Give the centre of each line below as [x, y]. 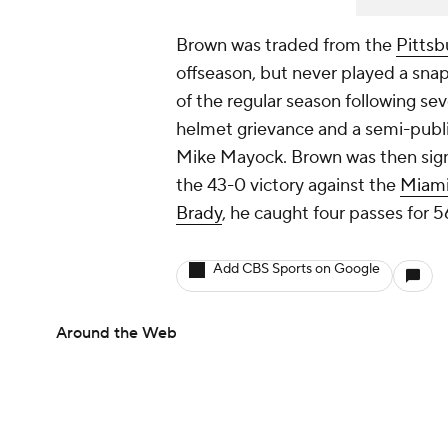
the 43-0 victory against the [288, 185]
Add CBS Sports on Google [296, 269]
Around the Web [116, 333]
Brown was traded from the [286, 45]
